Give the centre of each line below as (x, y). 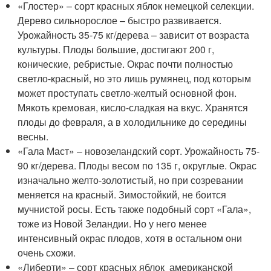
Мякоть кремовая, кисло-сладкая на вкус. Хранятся (133, 108)
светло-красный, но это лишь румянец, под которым (135, 79)
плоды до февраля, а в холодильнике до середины (132, 122)
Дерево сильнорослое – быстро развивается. (120, 21)
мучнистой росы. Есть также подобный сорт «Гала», (135, 209)
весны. (33, 137)
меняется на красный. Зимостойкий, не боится (122, 195)
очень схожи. (47, 253)
